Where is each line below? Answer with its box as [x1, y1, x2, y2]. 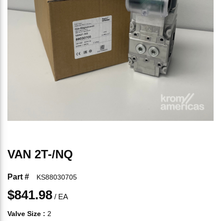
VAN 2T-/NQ [7, 147, 73, 161]
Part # [7, 173, 29, 181]
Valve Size [7, 210, 41, 218]
